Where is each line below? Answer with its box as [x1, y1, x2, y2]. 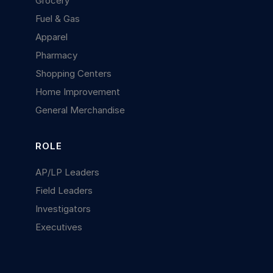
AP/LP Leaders [35, 166, 100, 178]
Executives [35, 221, 83, 233]
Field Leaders [35, 184, 93, 196]
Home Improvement [35, 85, 121, 97]
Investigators [35, 202, 91, 214]
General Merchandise [35, 104, 126, 116]
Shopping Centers [35, 67, 112, 79]
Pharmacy [35, 49, 78, 61]
